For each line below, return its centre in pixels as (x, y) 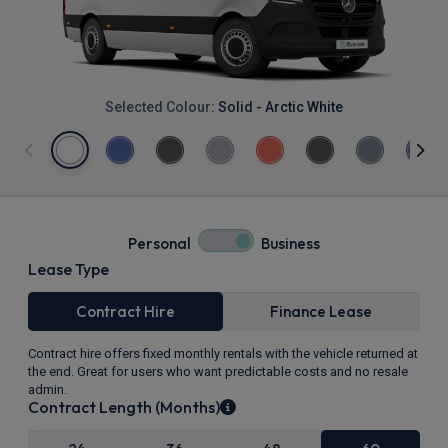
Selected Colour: (161, 107)
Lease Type (68, 269)
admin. (47, 390)
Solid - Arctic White (280, 107)
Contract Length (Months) (124, 407)
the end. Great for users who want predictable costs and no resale (218, 372)
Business (290, 243)
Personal (159, 243)
